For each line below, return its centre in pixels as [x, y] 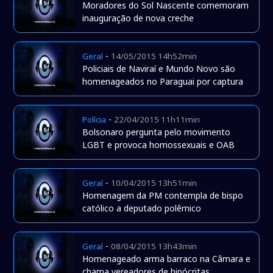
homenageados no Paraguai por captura [163, 82]
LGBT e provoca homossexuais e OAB [159, 145]
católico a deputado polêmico [142, 208]
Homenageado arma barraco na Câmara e [167, 259]
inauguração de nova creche [138, 18]
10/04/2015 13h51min [154, 183]
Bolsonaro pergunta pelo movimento [157, 132]
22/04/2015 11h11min [157, 120]
